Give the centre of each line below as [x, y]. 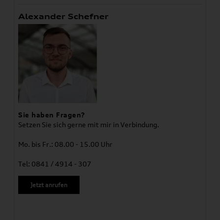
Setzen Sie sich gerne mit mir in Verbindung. [89, 124]
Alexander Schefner [64, 17]
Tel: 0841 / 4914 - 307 [55, 164]
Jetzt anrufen [49, 185]
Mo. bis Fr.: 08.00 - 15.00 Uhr [66, 144]
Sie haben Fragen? [52, 114]
